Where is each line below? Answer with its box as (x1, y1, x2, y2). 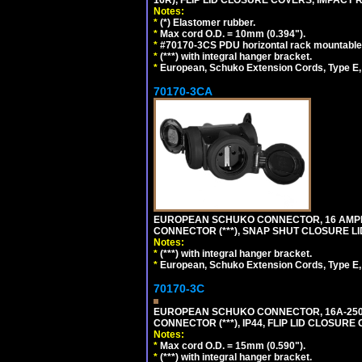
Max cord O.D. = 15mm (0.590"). (158, 340, 305, 351)
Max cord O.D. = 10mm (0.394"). (158, 28, 305, 40)
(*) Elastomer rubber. (158, 17, 255, 28)
